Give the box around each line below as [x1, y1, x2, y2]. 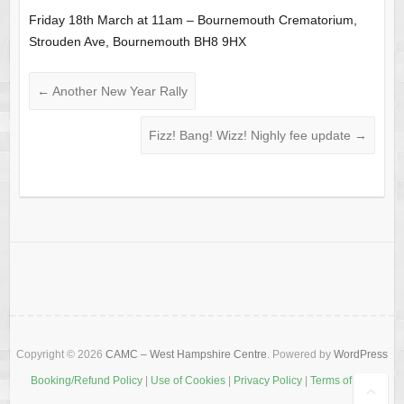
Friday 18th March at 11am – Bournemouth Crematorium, [28, 13, 357, 28]
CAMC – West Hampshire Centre [106, 348, 267, 362]
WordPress [334, 348, 388, 362]
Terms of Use [309, 374, 374, 388]
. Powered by [267, 348, 334, 362]
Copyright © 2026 [16, 348, 106, 362]
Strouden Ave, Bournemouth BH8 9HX [28, 34, 246, 50]
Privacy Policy [233, 374, 302, 388]
